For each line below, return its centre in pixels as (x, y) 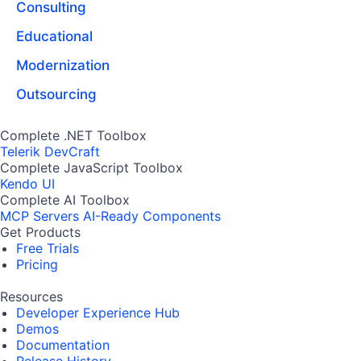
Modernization (63, 66)
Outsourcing (56, 95)
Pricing (37, 265)
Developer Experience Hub (98, 313)
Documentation (63, 345)
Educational (54, 37)
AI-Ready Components (152, 216)
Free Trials (48, 249)
